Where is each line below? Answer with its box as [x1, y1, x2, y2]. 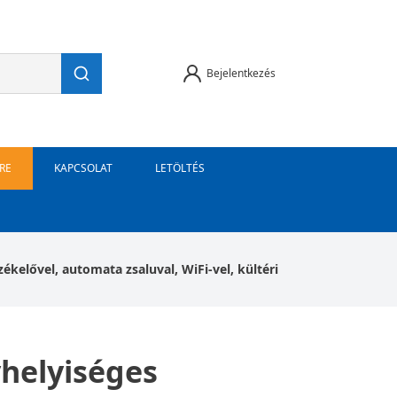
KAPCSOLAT [54, 160, 113, 175]
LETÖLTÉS [155, 160, 205, 175]
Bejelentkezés [206, 66, 276, 81]
